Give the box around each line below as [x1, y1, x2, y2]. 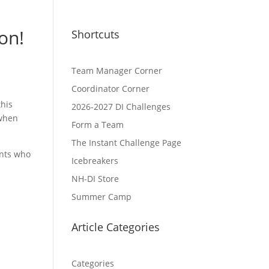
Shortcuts [71, 27, 120, 42]
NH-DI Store [71, 173, 119, 185]
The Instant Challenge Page [71, 137, 182, 149]
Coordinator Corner [71, 83, 150, 95]
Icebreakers [71, 155, 119, 167]
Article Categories [71, 220, 160, 235]
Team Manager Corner [71, 65, 163, 77]
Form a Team [71, 119, 124, 131]
